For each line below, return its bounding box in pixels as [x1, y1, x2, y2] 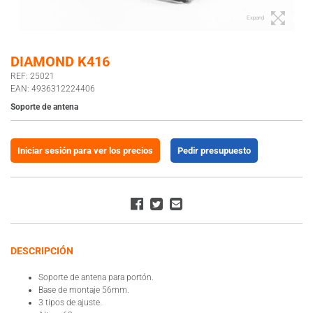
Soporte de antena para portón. [38, 272, 154, 283]
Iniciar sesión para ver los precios [17, 145, 153, 156]
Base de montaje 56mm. [38, 285, 129, 296]
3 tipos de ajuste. [38, 298, 102, 308]
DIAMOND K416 [10, 53, 110, 71]
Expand [247, 15, 264, 22]
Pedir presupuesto [177, 145, 251, 156]
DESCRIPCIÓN [10, 245, 73, 257]
